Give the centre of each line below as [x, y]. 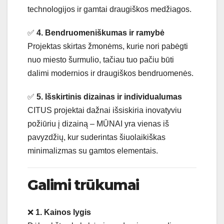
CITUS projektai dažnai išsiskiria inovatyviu [104, 110]
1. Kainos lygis [63, 212]
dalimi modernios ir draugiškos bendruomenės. [110, 73]
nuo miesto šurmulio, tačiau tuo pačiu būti [101, 60]
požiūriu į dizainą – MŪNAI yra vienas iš [98, 124]
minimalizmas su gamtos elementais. [93, 151]
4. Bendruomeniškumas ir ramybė [100, 33]
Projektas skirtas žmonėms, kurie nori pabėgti [108, 46]
